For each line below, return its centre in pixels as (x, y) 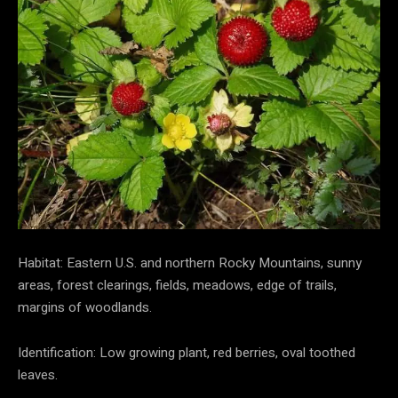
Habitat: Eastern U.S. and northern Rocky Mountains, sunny (190, 263)
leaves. (38, 374)
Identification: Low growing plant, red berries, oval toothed (187, 352)
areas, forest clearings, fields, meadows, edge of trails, (177, 285)
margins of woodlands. (85, 307)
